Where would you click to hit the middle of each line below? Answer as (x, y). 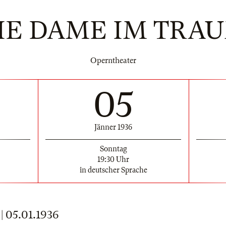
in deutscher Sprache (113, 170)
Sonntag (113, 149)
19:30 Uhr (113, 159)
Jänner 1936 (113, 127)
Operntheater (113, 61)
